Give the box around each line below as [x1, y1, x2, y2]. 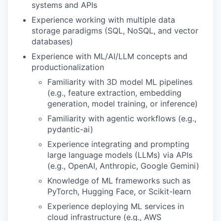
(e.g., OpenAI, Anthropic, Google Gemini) [47, 161, 199, 171]
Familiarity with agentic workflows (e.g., [47, 113, 196, 123]
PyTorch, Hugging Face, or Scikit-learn [47, 186, 191, 196]
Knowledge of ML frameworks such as [47, 176, 190, 185]
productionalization [32, 62, 104, 72]
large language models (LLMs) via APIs [47, 150, 192, 160]
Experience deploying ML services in [47, 201, 184, 211]
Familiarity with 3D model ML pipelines [47, 77, 192, 87]
